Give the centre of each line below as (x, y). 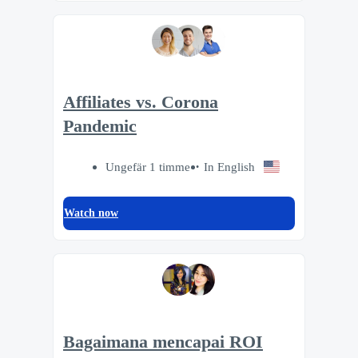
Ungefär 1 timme (148, 167)
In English (230, 167)
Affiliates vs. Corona (141, 103)
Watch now (91, 213)
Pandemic (100, 127)
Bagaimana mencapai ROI (163, 342)
